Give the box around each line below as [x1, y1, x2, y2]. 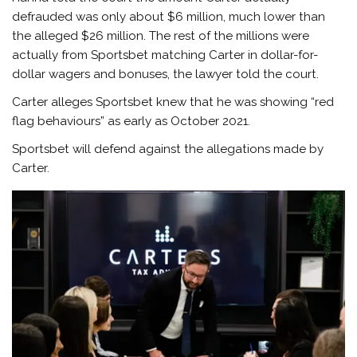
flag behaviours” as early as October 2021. [12, 113, 251, 128]
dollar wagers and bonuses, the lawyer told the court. [12, 66, 320, 81]
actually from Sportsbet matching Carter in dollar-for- [12, 47, 319, 62]
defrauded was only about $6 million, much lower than [12, 9, 326, 24]
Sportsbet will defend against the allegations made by [12, 142, 324, 157]
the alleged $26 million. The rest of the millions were [12, 28, 310, 43]
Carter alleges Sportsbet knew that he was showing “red [12, 94, 335, 109]
